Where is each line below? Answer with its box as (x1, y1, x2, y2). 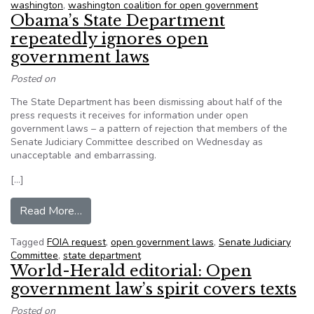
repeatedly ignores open (11, 29, 208, 48)
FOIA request (47, 235, 106, 249)
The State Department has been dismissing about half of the (11, 95, 282, 109)
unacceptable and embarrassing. (11, 149, 156, 162)
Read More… (20, 203, 82, 219)
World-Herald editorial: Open (11, 261, 252, 280)
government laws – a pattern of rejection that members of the (11, 122, 287, 135)
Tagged (11, 235, 47, 249)
